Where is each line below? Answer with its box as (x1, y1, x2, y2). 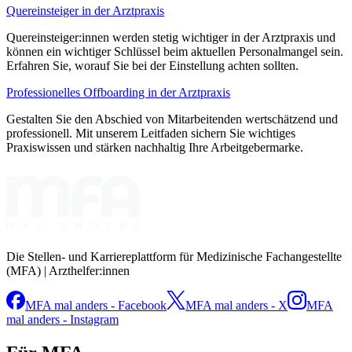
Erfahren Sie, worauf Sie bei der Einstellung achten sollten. (6, 59, 299, 73)
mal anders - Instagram (6, 313, 119, 327)
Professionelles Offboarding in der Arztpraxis (6, 86, 230, 100)
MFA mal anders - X (185, 299, 288, 313)
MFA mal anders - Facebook (25, 299, 167, 313)
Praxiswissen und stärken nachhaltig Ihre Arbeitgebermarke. (6, 141, 303, 155)
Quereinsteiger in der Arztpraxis (6, 4, 164, 18)
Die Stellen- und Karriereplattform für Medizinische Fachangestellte (6, 250, 342, 264)
